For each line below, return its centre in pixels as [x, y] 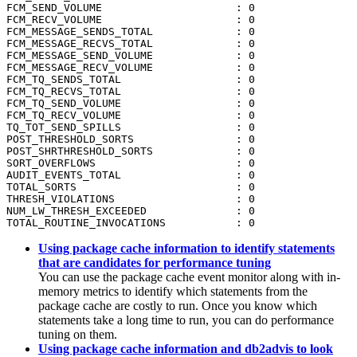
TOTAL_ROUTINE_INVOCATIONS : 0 [131, 223]
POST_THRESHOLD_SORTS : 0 [131, 139]
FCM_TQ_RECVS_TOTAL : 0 [131, 92]
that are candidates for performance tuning [155, 263]
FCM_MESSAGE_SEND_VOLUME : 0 [131, 56]
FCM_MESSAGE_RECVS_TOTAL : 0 [131, 44]
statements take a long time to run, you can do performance [186, 320]
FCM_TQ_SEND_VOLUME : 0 [131, 104]
